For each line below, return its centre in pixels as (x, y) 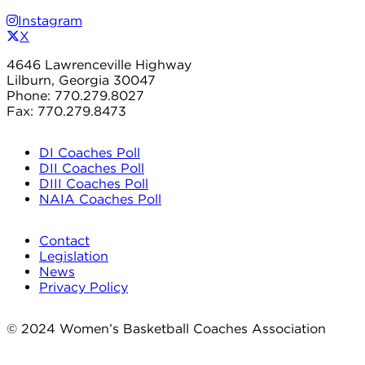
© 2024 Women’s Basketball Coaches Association (166, 329)
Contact (64, 241)
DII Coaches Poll (92, 169)
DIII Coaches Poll (94, 184)
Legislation (74, 257)
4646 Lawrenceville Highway (99, 65)
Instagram (50, 21)
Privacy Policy (84, 288)
